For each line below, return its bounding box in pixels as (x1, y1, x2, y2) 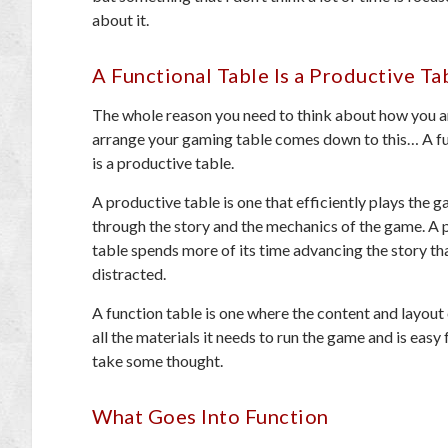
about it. (92, 10, 152, 29)
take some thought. (92, 351, 223, 370)
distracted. (92, 264, 169, 283)
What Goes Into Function (92, 404, 329, 428)
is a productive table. (92, 153, 237, 172)
